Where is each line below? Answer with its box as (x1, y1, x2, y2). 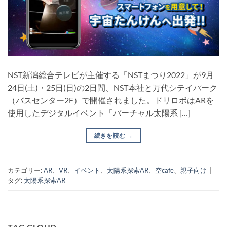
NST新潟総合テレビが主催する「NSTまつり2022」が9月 (8, 69, 214, 80)
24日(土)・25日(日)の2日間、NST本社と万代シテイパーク (8, 82, 217, 92)
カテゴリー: (8, 166, 44, 175)
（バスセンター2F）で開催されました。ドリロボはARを (8, 95, 214, 105)
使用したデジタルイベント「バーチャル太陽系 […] (8, 107, 191, 118)
